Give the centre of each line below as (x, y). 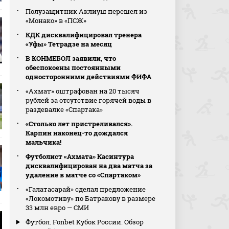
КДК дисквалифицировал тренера (84, 35)
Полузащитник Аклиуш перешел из (87, 11)
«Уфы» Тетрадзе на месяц (69, 44)
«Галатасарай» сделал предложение (86, 189)
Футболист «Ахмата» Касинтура (80, 156)
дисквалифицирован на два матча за (89, 166)
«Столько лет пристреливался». (79, 124)
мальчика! (44, 142)
